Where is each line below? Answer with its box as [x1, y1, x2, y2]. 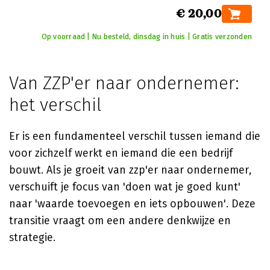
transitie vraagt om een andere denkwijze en [9, 214, 231, 227]
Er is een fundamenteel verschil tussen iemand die [9, 130, 260, 143]
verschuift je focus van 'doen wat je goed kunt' [9, 180, 240, 193]
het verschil [9, 94, 101, 116]
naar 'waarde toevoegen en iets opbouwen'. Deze [9, 197, 256, 210]
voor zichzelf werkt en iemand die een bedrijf [9, 146, 233, 160]
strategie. [9, 231, 55, 244]
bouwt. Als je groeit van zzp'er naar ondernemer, [9, 163, 251, 177]
